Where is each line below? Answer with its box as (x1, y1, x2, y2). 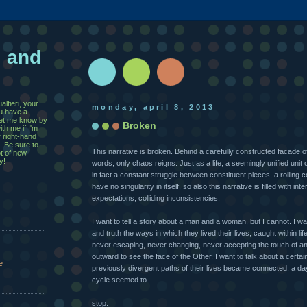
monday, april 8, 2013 (92, 103, 215, 111)
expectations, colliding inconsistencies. (92, 193, 220, 202)
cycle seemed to (92, 275, 147, 284)
